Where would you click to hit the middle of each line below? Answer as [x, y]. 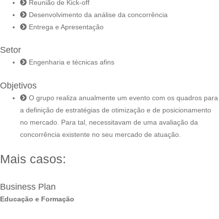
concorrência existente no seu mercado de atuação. [101, 134]
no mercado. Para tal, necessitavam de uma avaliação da [109, 122]
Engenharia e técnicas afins [72, 63]
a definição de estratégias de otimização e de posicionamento [116, 110]
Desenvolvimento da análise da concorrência [99, 15]
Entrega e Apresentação [66, 27]
